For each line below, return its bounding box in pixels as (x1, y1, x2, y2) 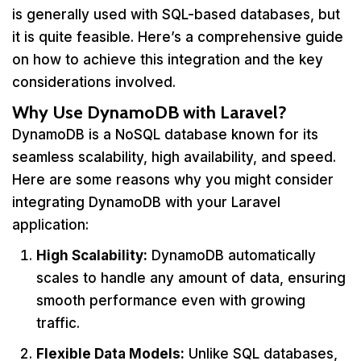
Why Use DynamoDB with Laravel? (12, 102, 287, 123)
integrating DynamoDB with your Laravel (12, 194, 280, 210)
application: (12, 217, 89, 233)
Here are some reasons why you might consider (12, 172, 334, 188)
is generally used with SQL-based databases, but (12, 6, 340, 23)
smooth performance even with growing (36, 293, 305, 309)
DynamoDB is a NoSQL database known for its (12, 127, 318, 143)
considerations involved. (12, 74, 176, 90)
